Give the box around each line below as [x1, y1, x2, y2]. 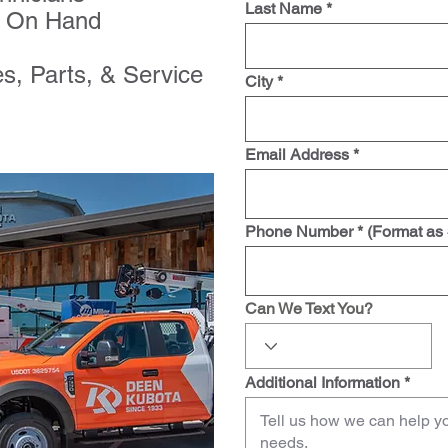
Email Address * [245, 145, 359, 164]
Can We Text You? [245, 299, 373, 318]
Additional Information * [245, 373, 410, 392]
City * [245, 72, 283, 91]
